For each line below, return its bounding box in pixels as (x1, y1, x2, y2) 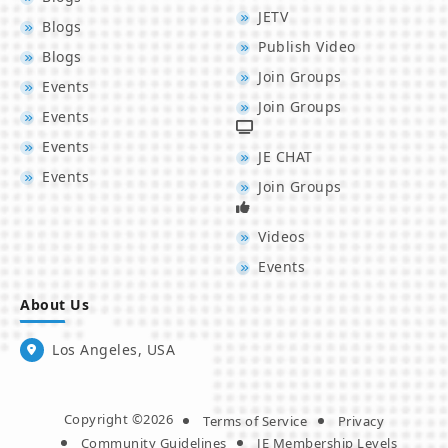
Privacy (337, 412, 385, 431)
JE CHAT (258, 146, 313, 166)
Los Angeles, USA (52, 339, 176, 359)
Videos (258, 226, 306, 246)
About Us (20, 294, 90, 314)
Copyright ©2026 (63, 409, 174, 428)
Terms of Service (203, 412, 308, 431)
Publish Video (258, 36, 356, 56)
